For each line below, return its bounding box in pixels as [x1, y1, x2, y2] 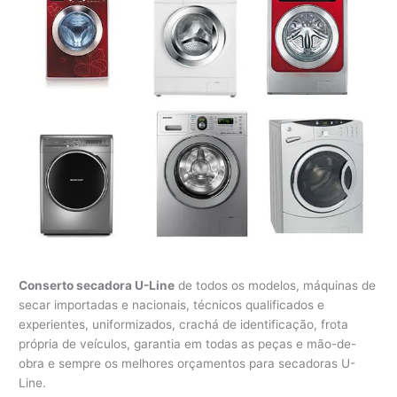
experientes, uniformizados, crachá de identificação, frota [19, 317, 349, 332]
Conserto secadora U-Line [19, 278, 175, 293]
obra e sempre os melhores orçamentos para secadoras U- [19, 356, 356, 371]
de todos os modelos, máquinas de [175, 278, 377, 293]
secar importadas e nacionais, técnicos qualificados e [19, 298, 325, 313]
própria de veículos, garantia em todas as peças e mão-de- [19, 337, 357, 352]
